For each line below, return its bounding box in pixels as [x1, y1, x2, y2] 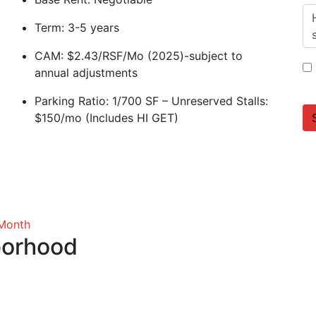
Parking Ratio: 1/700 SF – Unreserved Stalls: [35, 94, 268, 108]
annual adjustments [35, 66, 138, 80]
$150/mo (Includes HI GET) [35, 111, 178, 125]
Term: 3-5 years [35, 20, 119, 35]
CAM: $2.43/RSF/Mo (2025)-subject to [35, 49, 243, 63]
